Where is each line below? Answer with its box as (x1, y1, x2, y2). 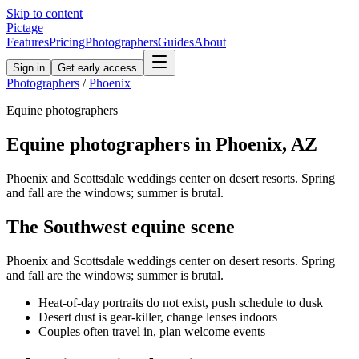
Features (6, 35, 49, 49)
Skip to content (6, 6, 83, 20)
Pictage (6, 21, 43, 34)
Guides (158, 35, 194, 49)
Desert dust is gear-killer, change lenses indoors (38, 309, 277, 324)
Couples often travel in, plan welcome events (38, 324, 265, 338)
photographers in (65, 133, 216, 155)
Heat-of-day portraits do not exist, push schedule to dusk (38, 295, 323, 309)
